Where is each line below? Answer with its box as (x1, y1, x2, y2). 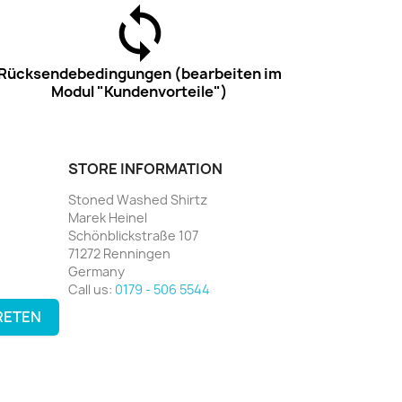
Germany (68, 262, 125, 280)
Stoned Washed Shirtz (68, 190, 207, 208)
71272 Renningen (68, 244, 170, 262)
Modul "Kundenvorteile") (51, 81, 229, 101)
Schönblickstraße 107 (68, 226, 198, 244)
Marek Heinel (68, 208, 147, 226)
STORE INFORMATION (68, 158, 223, 179)
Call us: (68, 280, 115, 298)
